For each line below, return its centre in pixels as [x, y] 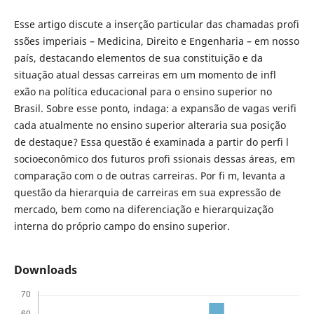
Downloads [45, 270]
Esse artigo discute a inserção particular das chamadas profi [156, 24]
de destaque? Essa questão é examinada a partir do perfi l [151, 142]
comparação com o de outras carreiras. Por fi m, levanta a [149, 176]
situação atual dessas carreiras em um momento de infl [145, 75]
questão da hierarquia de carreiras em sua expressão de [147, 192]
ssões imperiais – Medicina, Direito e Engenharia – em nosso [156, 41]
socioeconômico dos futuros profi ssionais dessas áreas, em [154, 159]
